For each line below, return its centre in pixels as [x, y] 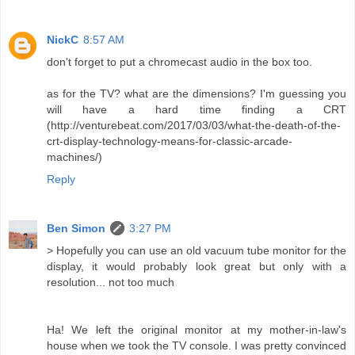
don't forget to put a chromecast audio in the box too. [179, 62]
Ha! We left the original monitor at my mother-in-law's [197, 330]
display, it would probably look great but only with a [197, 267]
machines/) [74, 157]
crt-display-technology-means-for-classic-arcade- [170, 141]
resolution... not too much [111, 282]
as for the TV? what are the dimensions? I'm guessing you [197, 94]
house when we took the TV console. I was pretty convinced [197, 346]
